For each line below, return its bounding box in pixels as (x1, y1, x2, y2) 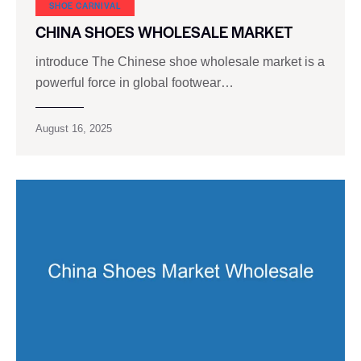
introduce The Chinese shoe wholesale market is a (35, 54, 325, 68)
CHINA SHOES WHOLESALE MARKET (35, 21, 293, 44)
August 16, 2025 (35, 122, 112, 135)
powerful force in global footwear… (35, 75, 234, 89)
